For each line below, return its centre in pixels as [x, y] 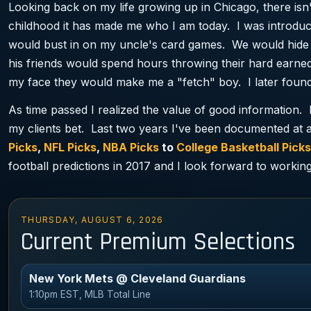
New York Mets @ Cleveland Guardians [138, 279]
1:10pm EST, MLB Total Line [90, 295]
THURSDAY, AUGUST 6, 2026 [92, 220]
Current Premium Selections [158, 242]
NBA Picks [131, 148]
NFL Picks [70, 148]
